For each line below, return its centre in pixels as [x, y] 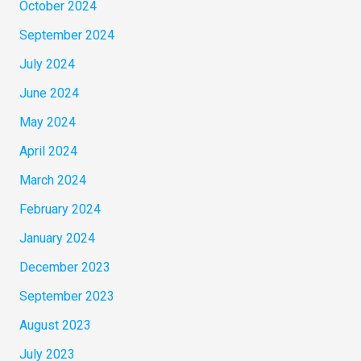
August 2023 [55, 326]
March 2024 [52, 180]
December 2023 [64, 268]
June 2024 [49, 93]
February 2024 [60, 210]
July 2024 [47, 64]
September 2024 [66, 35]
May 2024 [47, 122]
